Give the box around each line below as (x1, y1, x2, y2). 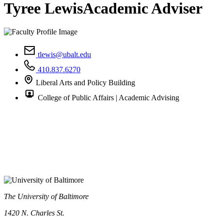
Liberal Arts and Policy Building (34, 78, 135, 87)
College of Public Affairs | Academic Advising (36, 93, 179, 102)
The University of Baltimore (4, 192, 89, 201)
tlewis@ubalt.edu (36, 50, 91, 59)
